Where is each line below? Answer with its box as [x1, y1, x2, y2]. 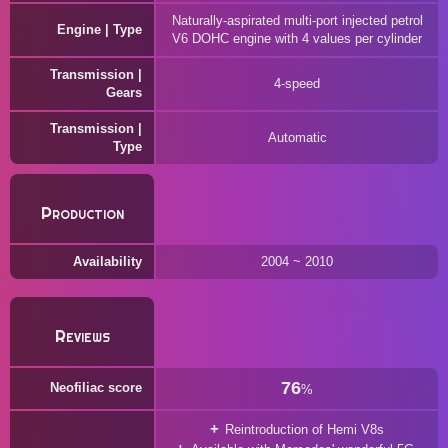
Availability [73, 254, 142, 269]
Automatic [267, 130, 327, 145]
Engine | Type [57, 22, 142, 37]
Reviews [54, 325, 110, 347]
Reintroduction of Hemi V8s [225, 422, 384, 437]
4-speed [274, 76, 320, 91]
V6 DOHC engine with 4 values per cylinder [172, 31, 422, 46]
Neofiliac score [50, 380, 142, 395]
